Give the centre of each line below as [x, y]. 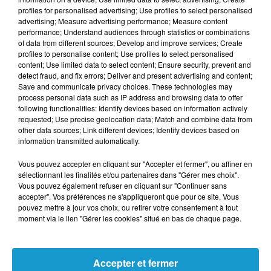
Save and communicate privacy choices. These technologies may [125, 86]
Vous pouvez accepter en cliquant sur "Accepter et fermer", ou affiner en [135, 163]
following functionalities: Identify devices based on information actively [133, 108]
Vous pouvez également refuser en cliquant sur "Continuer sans [122, 185]
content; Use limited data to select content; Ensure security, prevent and [135, 64]
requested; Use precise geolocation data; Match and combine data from [135, 119]
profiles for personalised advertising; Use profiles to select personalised [135, 10]
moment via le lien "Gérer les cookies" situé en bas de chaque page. [130, 218]
